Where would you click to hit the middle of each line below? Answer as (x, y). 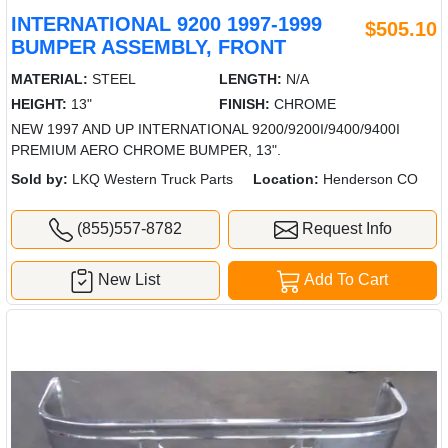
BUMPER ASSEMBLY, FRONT (148, 47)
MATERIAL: (49, 79)
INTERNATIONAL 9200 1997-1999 (166, 24)
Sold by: (39, 179)
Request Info (344, 229)
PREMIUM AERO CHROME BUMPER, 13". (146, 150)
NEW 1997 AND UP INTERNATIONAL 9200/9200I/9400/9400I (205, 129)
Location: (286, 179)
